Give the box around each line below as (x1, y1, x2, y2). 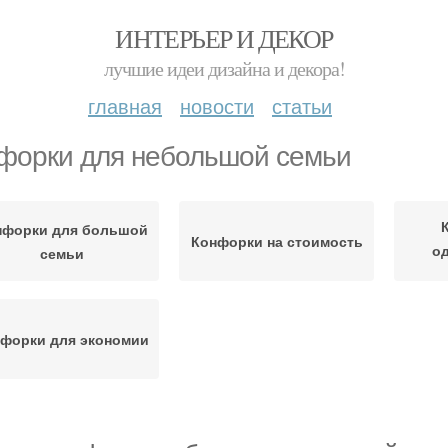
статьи (272, 91, 332, 120)
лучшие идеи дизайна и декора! (103, 55, 345, 82)
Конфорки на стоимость (190, 231, 363, 251)
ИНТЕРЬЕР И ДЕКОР (115, 21, 333, 55)
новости (180, 91, 254, 120)
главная (88, 91, 162, 120)
